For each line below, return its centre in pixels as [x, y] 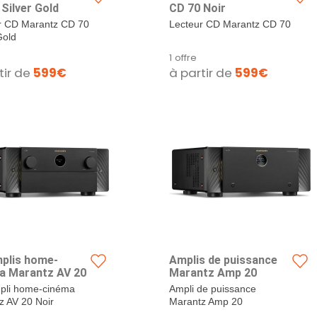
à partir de [202, 73]
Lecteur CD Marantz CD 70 [230, 24]
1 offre [183, 58]
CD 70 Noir [197, 8]
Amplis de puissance [223, 260]
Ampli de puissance [213, 289]
